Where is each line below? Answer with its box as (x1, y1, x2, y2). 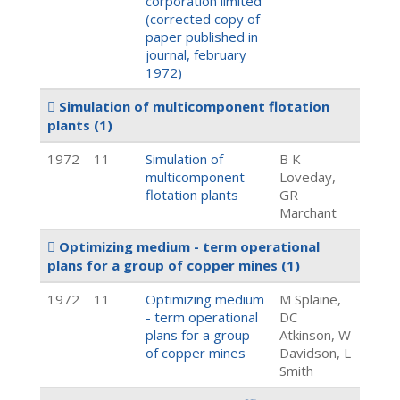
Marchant (279, 204, 337, 221)
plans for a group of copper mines (47, 256, 281, 274)
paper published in (146, 28, 258, 46)
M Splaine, (279, 290, 341, 308)
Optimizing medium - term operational (55, 237, 320, 255)
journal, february (146, 46, 246, 63)
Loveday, (279, 168, 336, 186)
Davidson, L (279, 344, 351, 362)
